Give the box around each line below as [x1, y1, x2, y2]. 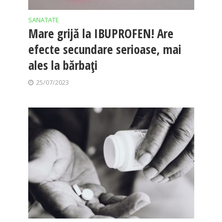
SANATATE [28, 16, 59, 25]
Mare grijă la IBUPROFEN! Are [28, 25, 173, 42]
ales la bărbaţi [28, 56, 98, 74]
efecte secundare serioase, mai [28, 41, 181, 58]
